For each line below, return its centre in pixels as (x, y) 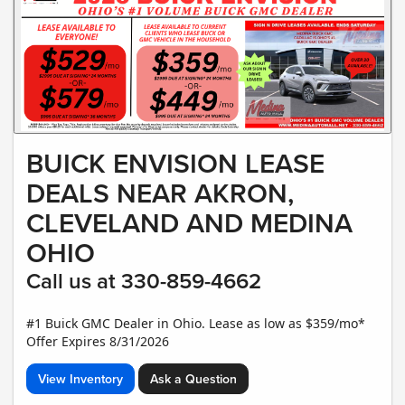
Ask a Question (193, 379)
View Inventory (80, 379)
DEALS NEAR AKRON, (160, 193)
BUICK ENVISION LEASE (175, 164)
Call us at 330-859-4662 (144, 281)
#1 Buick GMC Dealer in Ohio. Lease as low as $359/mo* (196, 324)
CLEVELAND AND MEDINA (189, 223)
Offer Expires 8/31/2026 (98, 342)
